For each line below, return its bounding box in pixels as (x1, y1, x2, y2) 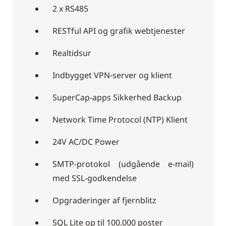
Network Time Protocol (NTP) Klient (52, 114, 188, 126)
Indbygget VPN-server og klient (52, 70, 172, 81)
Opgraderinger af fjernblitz (52, 195, 156, 206)
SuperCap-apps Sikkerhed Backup (52, 92, 182, 103)
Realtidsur (52, 47, 91, 59)
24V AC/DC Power (52, 136, 120, 148)
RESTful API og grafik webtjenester (52, 25, 185, 37)
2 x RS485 (52, 3, 88, 15)
